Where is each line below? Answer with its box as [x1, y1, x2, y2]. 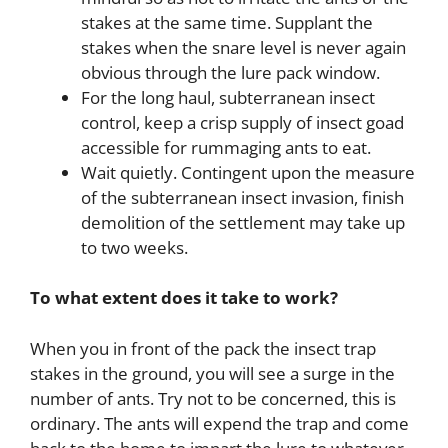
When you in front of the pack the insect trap [30, 336, 376, 360]
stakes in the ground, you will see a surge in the [30, 361, 395, 385]
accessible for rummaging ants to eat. [81, 135, 371, 159]
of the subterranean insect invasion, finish [81, 185, 404, 209]
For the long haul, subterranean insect [81, 85, 375, 109]
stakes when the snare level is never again [81, 35, 406, 59]
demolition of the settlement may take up [81, 210, 405, 234]
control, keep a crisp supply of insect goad [81, 110, 404, 134]
